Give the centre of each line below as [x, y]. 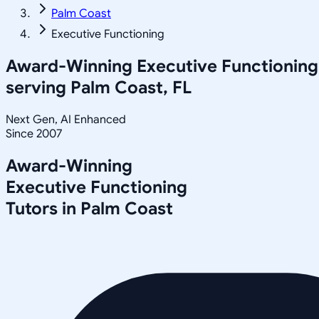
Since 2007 [34, 134]
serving [38, 87]
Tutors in [43, 208]
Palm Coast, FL [131, 87]
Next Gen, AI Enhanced [66, 119]
